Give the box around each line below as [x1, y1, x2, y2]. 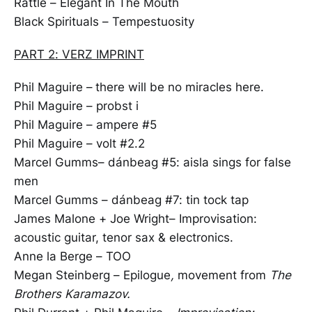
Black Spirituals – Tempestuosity [14, 14, 194, 29]
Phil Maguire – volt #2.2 [14, 136, 145, 150]
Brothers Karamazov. [14, 286, 130, 301]
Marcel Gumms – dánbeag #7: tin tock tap [14, 192, 249, 207]
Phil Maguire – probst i [14, 98, 139, 113]
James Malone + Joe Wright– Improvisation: [14, 211, 257, 226]
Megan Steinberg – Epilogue [14, 267, 171, 282]
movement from [178, 267, 270, 282]
